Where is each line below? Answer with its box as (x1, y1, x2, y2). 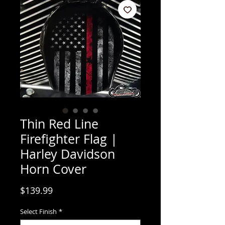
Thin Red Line (20, 116, 98, 132)
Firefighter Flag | (20, 131, 118, 147)
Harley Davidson (20, 146, 115, 162)
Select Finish (20, 207, 57, 216)
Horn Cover (20, 161, 86, 177)
